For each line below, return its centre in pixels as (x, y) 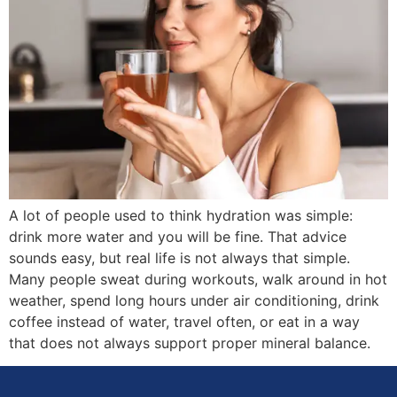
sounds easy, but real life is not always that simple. (179, 257)
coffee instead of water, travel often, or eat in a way (184, 321)
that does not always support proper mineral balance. (190, 343)
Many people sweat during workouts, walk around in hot (198, 279)
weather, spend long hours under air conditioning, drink (194, 300)
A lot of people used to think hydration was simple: (181, 215)
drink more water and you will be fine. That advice (178, 236)
